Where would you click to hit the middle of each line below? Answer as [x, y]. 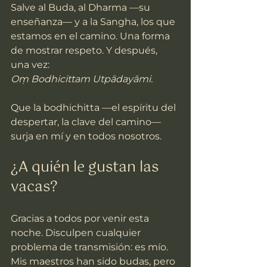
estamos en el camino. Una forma [91, 36]
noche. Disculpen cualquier [77, 233]
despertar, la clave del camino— [87, 122]
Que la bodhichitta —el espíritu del [94, 108]
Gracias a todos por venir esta [81, 219]
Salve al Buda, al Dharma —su [82, 8]
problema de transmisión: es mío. [91, 247]
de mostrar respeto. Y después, [85, 51]
